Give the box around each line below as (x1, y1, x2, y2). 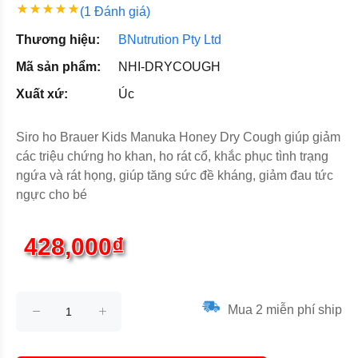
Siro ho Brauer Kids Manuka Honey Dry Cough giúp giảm (16, 130, 340, 144)
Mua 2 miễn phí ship (225, 302, 342, 316)
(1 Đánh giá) (80, 5, 150, 18)
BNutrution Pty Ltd (118, 33, 221, 46)
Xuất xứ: (16, 87, 68, 101)
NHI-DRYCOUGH (118, 60, 221, 74)
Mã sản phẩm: (16, 60, 101, 74)
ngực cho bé (16, 188, 87, 201)
